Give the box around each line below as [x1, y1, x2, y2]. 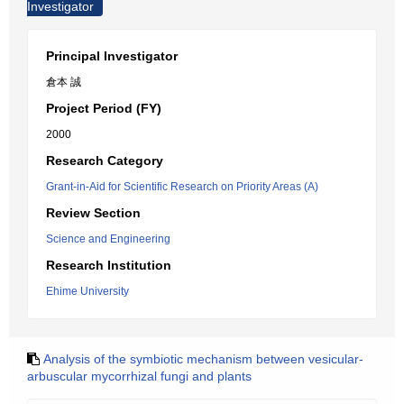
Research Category [46, 153, 163, 168]
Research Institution [46, 258, 171, 272]
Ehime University [46, 285, 129, 298]
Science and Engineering [46, 233, 170, 245]
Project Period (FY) [46, 101, 161, 115]
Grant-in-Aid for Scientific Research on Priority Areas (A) [46, 180, 318, 193]
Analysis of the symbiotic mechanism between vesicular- [43, 352, 363, 366]
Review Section [46, 206, 141, 220]
